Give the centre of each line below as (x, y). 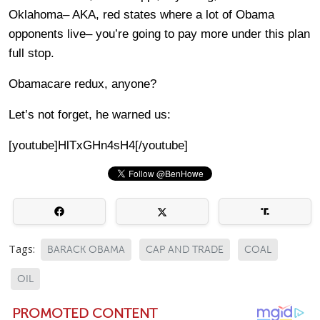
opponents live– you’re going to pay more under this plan (159, 34)
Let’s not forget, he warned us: (90, 115)
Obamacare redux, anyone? (82, 84)
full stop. (31, 53)
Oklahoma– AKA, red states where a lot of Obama (141, 15)
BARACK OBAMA (86, 250)
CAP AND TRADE (185, 250)
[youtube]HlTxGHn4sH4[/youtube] (98, 145)
